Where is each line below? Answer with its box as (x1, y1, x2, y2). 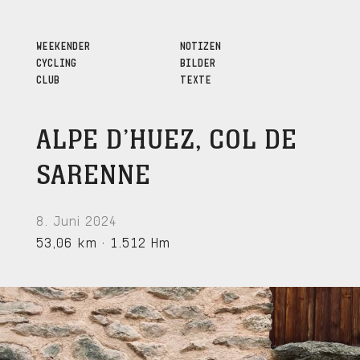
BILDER (179, 54, 215, 68)
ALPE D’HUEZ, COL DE (35, 125, 297, 155)
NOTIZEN (179, 37, 221, 51)
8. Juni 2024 (35, 210, 117, 227)
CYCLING (35, 54, 76, 68)
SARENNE (35, 161, 151, 190)
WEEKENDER (35, 37, 90, 51)
